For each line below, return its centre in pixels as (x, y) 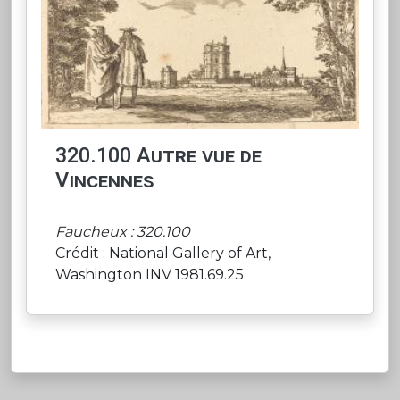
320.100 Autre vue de (158, 155)
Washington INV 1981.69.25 (150, 274)
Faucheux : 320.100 (123, 231)
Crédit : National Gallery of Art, (163, 253)
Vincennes (105, 180)
